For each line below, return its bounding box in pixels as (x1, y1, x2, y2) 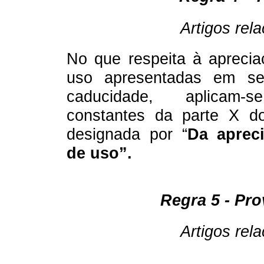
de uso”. (67, 144, 132, 162)
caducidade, (67, 87, 186, 105)
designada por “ (67, 125, 187, 143)
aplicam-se (185, 87, 263, 105)
